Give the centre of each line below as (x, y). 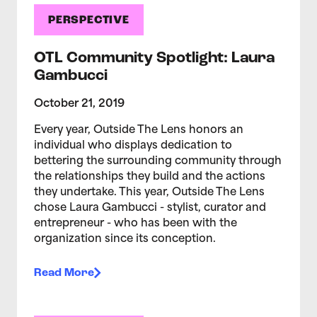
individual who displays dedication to (133, 146)
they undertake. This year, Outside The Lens (149, 192)
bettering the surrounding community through (158, 161)
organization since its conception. (125, 239)
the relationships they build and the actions (150, 177)
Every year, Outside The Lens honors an (139, 130)
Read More (64, 273)
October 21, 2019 (79, 104)
